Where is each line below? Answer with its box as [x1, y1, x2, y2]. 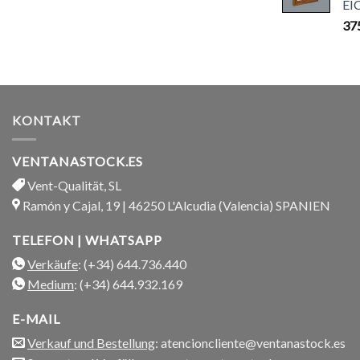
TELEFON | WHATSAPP [12, 232, 162, 248]
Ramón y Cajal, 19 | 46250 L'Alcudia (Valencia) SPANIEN [20, 198, 330, 214]
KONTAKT [12, 112, 81, 128]
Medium [27, 276, 74, 292]
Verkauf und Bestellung [27, 335, 155, 351]
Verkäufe [27, 256, 78, 272]
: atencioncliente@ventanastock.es [155, 335, 346, 351]
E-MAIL [12, 311, 60, 327]
